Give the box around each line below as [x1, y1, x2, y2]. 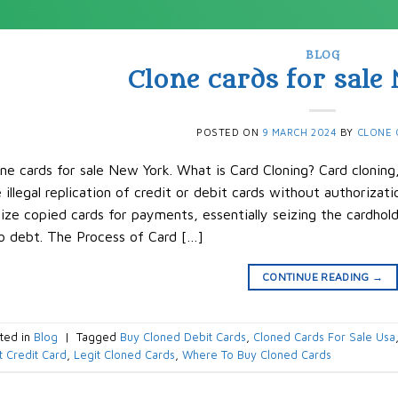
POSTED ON [196, 125, 262, 138]
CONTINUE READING [262, 269, 373, 283]
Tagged [76, 330, 120, 345]
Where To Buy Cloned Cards [181, 348, 331, 362]
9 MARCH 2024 [261, 125, 338, 138]
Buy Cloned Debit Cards [119, 330, 246, 345]
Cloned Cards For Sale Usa [252, 330, 395, 345]
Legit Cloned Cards [73, 348, 175, 362]
